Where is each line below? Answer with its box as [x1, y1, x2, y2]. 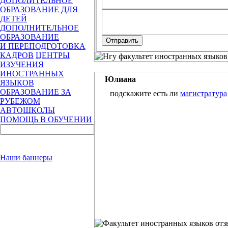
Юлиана [105, 75, 136, 84]
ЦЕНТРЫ [36, 51, 70, 60]
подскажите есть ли [110, 89, 180, 98]
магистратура [180, 89, 227, 98]
